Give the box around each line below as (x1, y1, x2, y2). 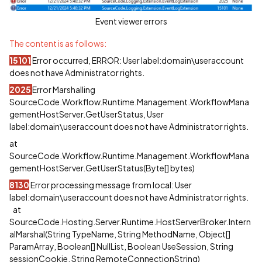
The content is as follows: (9, 37, 106, 49)
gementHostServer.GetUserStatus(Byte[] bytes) (9, 162, 195, 173)
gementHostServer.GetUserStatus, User (9, 108, 164, 119)
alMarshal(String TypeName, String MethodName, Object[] (9, 228, 230, 239)
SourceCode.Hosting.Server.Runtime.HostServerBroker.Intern (9, 216, 251, 227)
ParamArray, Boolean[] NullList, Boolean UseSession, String (9, 240, 233, 251)
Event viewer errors (95, 15, 167, 26)
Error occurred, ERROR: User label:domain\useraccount (32, 54, 244, 65)
